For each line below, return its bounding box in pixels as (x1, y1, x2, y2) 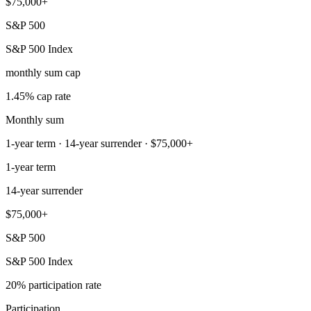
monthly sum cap (6, 66, 81, 78)
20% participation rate (6, 278, 101, 291)
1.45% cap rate (6, 90, 71, 102)
